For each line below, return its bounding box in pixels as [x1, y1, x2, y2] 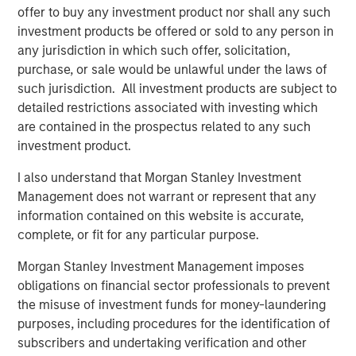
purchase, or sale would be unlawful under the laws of [17, 62, 328, 78]
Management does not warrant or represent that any [17, 189, 317, 205]
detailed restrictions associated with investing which [17, 100, 319, 116]
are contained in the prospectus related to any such [17, 119, 311, 135]
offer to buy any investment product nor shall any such [17, 5, 331, 21]
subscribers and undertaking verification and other [17, 335, 308, 351]
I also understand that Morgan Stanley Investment [17, 170, 302, 186]
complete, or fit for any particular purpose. [17, 227, 260, 243]
